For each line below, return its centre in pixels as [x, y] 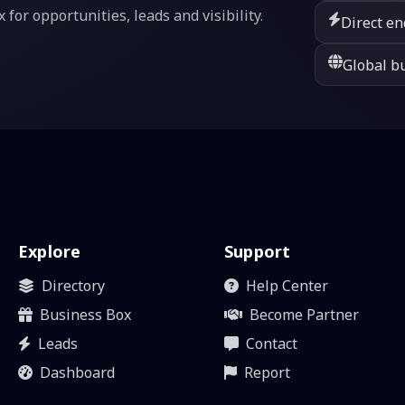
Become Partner [304, 314]
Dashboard [77, 372]
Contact [272, 343]
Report [267, 372]
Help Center [287, 285]
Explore [50, 252]
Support [258, 252]
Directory [73, 285]
